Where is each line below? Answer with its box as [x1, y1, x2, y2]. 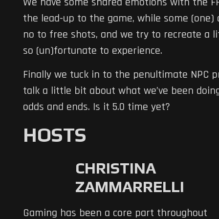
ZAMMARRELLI [75, 177, 184, 196]
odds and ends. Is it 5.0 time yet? [23, 100, 170, 114]
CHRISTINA [75, 159, 156, 177]
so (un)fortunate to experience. [23, 44, 162, 58]
